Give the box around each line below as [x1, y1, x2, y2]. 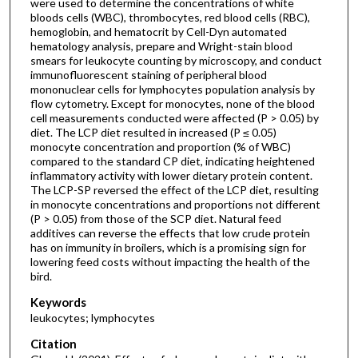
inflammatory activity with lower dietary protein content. [30, 169, 312, 183]
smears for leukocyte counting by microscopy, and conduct [30, 54, 322, 68]
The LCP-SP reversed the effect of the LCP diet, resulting [30, 183, 319, 197]
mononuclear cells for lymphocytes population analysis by [30, 82, 315, 97]
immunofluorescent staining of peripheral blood [30, 68, 267, 82]
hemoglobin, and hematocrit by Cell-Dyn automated [30, 25, 287, 39]
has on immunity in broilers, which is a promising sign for [30, 241, 306, 255]
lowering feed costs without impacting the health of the [30, 255, 310, 269]
